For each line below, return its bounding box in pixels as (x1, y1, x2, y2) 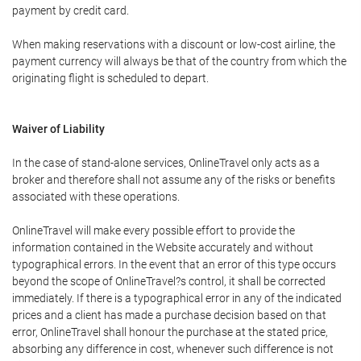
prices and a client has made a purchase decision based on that (12, 309, 326, 322)
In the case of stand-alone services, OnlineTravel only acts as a (12, 156, 320, 169)
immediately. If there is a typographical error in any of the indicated (12, 292, 342, 305)
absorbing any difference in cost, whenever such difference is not (12, 342, 334, 355)
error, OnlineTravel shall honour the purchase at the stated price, (12, 326, 328, 338)
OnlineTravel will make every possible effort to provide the (12, 224, 295, 237)
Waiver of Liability (12, 122, 105, 135)
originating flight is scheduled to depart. (12, 72, 209, 85)
